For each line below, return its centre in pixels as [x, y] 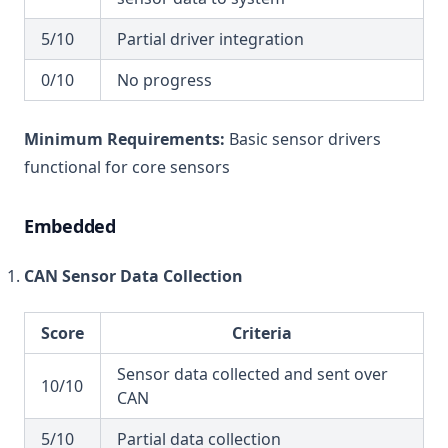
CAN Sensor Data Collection [133, 276]
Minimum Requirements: [124, 139]
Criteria [262, 333]
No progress [164, 80]
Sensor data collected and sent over [252, 374]
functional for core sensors [127, 167]
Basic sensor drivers [303, 139]
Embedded [70, 226]
